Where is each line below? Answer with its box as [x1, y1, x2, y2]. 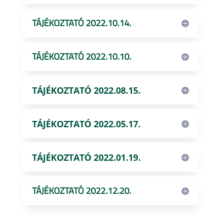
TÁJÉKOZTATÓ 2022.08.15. [32, 84, 141, 96]
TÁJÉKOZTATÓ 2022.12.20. [32, 184, 131, 197]
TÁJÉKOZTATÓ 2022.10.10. [32, 50, 131, 63]
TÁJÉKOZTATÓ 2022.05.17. [32, 118, 141, 130]
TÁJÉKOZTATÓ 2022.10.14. [32, 16, 131, 30]
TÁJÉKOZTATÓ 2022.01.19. [32, 151, 141, 163]
